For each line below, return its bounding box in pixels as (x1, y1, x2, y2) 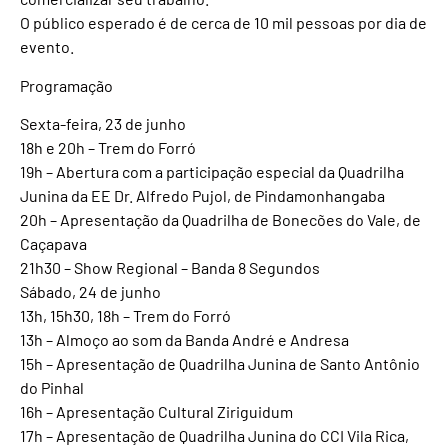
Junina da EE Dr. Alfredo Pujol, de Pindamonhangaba (20, 186, 385, 206)
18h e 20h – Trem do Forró (20, 138, 196, 158)
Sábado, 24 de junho (20, 282, 161, 302)
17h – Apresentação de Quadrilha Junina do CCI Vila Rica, (20, 426, 409, 446)
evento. (20, 37, 74, 57)
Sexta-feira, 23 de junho (20, 114, 186, 134)
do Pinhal (20, 378, 84, 398)
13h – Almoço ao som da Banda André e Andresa (20, 330, 349, 350)
